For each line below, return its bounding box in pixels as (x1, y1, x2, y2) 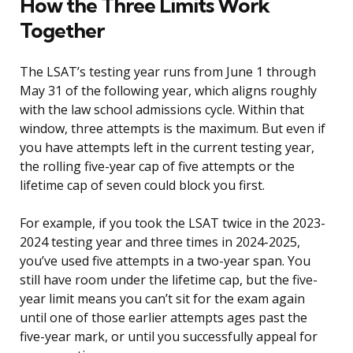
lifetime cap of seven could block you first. (20, 176, 265, 195)
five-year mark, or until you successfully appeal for (20, 328, 318, 346)
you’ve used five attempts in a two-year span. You (20, 252, 310, 270)
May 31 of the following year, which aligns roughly (20, 82, 317, 100)
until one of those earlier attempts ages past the (20, 309, 307, 327)
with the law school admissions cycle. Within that (20, 101, 304, 119)
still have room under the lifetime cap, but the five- (20, 271, 318, 289)
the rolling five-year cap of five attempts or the (20, 158, 295, 176)
